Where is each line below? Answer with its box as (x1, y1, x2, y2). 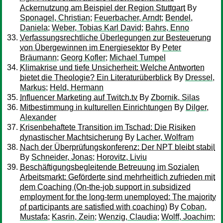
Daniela (20, 23, 48, 32)
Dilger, (186, 103, 209, 111)
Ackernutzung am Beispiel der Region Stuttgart (20, 3, 185, 12)
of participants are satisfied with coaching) (20, 203, 167, 211)
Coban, (181, 203, 207, 211)
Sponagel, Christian (20, 13, 90, 22)
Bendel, (165, 13, 193, 22)
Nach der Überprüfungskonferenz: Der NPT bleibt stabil (20, 143, 215, 151)
